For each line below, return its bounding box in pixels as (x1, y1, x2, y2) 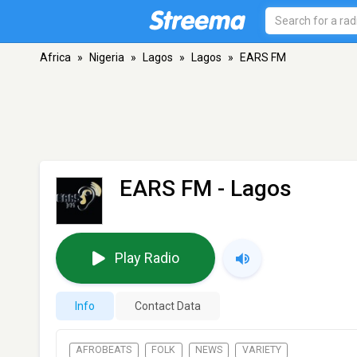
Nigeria (89, 51, 124, 64)
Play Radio (114, 249, 179, 267)
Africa (40, 51, 71, 64)
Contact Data (135, 299, 201, 312)
